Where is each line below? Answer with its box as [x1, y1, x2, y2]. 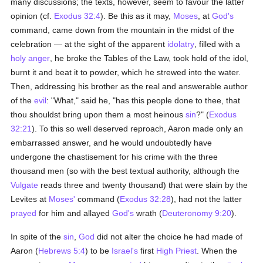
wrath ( [134, 208, 163, 218]
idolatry [167, 39, 195, 49]
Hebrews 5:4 [38, 246, 86, 255]
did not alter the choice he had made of [95, 232, 243, 241]
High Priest [156, 246, 197, 255]
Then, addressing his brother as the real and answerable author [11, 82, 248, 91]
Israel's [112, 246, 139, 255]
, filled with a [194, 39, 241, 49]
